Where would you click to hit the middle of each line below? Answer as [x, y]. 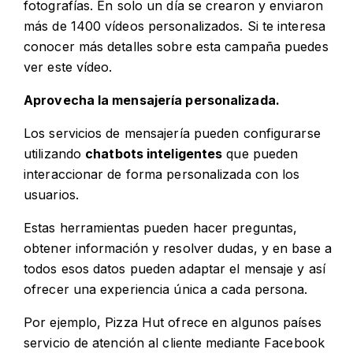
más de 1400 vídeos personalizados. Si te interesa [175, 26]
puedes [307, 47]
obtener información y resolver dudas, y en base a [178, 249]
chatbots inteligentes [154, 154]
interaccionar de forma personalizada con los [162, 175]
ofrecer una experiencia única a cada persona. [166, 290]
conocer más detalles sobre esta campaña [154, 47]
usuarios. [51, 195]
